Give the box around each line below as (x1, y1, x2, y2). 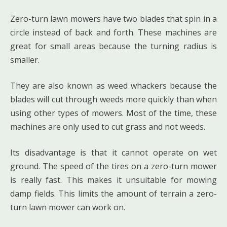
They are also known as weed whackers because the (10, 80, 217, 91)
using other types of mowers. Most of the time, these (10, 107, 217, 119)
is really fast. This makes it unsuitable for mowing (10, 174, 217, 185)
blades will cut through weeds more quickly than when (10, 93, 217, 105)
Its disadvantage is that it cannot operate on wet (10, 146, 217, 158)
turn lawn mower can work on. (10, 201, 125, 213)
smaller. (10, 54, 40, 65)
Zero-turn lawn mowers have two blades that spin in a (10, 13, 217, 24)
